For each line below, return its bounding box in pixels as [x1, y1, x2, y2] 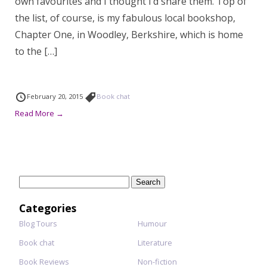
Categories [19, 201, 76, 215]
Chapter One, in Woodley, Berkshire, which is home [15, 28, 243, 41]
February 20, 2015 [27, 92, 85, 101]
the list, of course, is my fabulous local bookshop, [15, 11, 235, 24]
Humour [137, 218, 167, 229]
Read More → [15, 108, 64, 119]
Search [18, 176, 44, 187]
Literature [137, 237, 172, 248]
